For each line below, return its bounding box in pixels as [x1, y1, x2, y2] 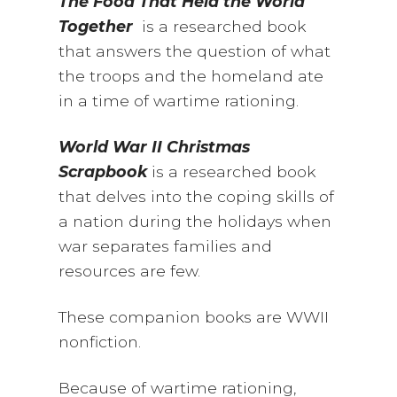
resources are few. [58, 261, 201, 281]
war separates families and [58, 237, 273, 256]
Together [58, 17, 143, 36]
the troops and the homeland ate [58, 66, 324, 86]
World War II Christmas [58, 137, 251, 157]
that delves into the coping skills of [58, 187, 335, 206]
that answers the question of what [58, 42, 331, 61]
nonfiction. [58, 332, 142, 352]
